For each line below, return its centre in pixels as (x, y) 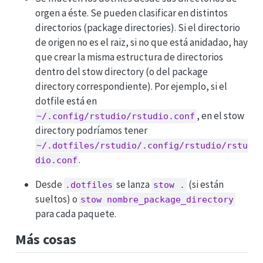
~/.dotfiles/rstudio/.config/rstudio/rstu (142, 145)
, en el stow (221, 115)
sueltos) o (57, 199)
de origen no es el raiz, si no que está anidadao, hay (141, 42)
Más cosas (45, 239)
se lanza (133, 184)
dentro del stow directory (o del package (121, 71)
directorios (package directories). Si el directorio (137, 27)
